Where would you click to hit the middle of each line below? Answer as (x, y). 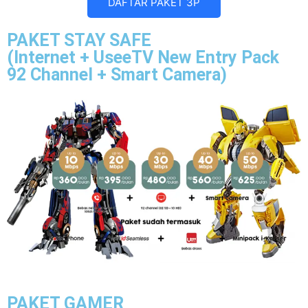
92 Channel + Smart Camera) (117, 74)
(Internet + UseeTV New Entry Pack (143, 57)
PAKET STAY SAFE (79, 40)
